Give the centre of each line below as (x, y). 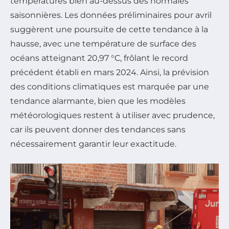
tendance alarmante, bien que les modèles (98, 101)
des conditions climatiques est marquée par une (110, 86)
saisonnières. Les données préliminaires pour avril (111, 15)
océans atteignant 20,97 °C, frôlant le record (99, 58)
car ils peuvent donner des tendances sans (98, 129)
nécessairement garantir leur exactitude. (93, 144)
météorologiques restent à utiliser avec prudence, (112, 115)
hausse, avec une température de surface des (103, 43)
